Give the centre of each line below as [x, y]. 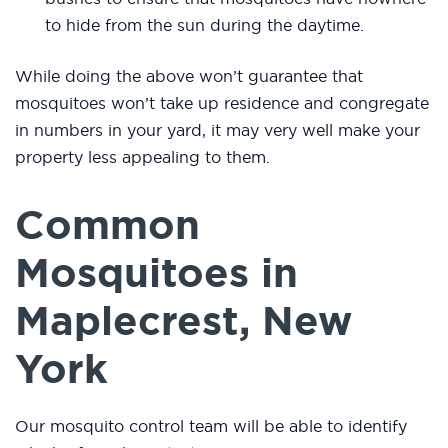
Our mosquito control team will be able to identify [211, 426]
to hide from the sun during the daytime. [204, 25]
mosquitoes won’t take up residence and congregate [222, 103]
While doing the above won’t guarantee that [189, 76]
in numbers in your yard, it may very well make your [217, 130]
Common [107, 225]
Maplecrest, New [183, 321]
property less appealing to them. [142, 157]
